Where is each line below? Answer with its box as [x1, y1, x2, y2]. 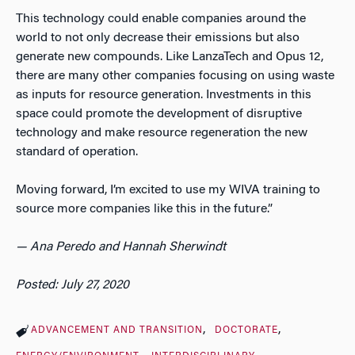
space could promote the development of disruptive [16, 107, 302, 120]
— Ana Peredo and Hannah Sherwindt [16, 240, 226, 254]
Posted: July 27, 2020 [16, 278, 129, 292]
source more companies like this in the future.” [16, 202, 273, 216]
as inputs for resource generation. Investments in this [16, 88, 311, 101]
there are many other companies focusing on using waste [16, 69, 334, 82]
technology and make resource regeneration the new [16, 126, 307, 139]
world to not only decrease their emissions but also [16, 31, 300, 44]
